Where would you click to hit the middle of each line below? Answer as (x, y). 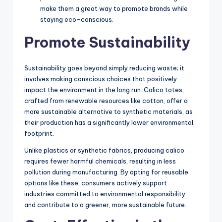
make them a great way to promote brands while (114, 8)
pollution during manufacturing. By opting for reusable (106, 172)
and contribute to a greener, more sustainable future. (105, 204)
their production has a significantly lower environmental (109, 122)
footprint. (40, 133)
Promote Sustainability (107, 42)
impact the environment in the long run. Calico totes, (104, 89)
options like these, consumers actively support (96, 183)
